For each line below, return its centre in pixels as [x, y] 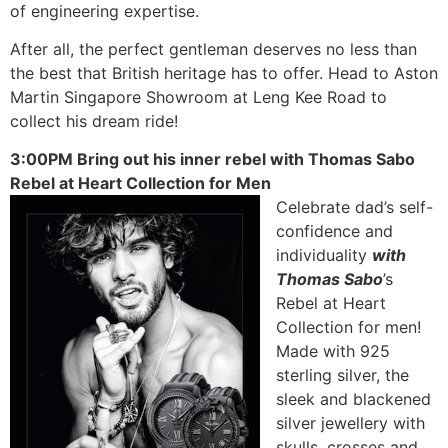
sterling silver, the [342, 375]
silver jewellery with [350, 423]
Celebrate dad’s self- [354, 207]
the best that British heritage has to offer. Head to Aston [224, 72]
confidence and [334, 231]
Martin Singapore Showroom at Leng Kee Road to [198, 96]
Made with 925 [333, 351]
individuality [324, 255]
